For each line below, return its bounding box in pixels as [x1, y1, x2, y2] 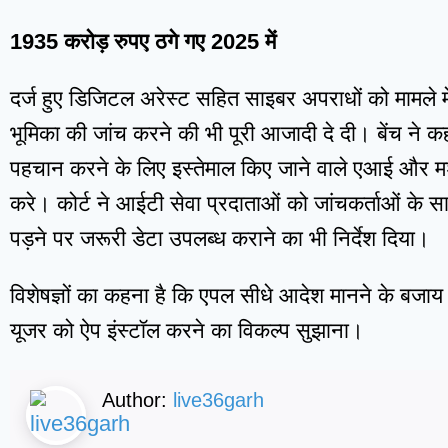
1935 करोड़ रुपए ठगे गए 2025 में [10, 29, 276, 55]
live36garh [173, 389, 264, 412]
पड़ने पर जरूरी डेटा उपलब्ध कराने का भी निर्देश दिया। [10, 226, 430, 252]
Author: [102, 389, 173, 412]
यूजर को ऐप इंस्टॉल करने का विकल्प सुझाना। [10, 318, 364, 344]
